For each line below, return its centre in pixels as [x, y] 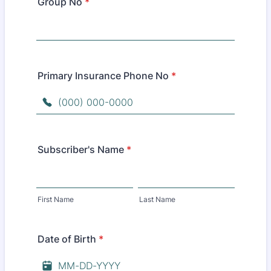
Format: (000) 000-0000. [93, 120]
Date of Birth [67, 239]
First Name [56, 199]
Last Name [157, 199]
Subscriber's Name [81, 149]
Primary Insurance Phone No [103, 76]
